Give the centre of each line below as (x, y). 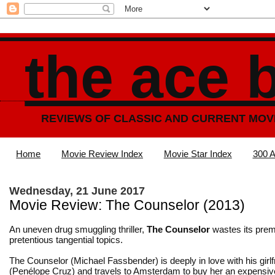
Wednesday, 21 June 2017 (77, 191)
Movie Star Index (198, 154)
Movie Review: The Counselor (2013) (127, 205)
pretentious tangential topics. (66, 239)
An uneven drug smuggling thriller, (78, 229)
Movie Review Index (102, 154)
